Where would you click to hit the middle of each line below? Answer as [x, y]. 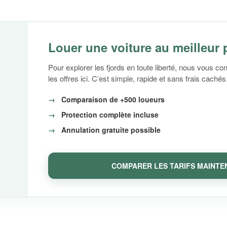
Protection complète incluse [110, 115]
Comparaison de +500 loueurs [113, 99]
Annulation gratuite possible [111, 130]
